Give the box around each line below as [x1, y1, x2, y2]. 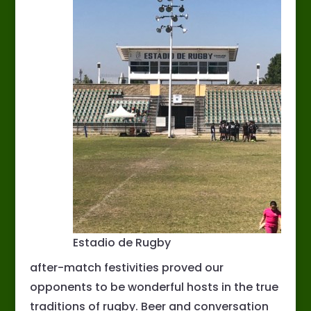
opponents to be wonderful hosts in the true [29, 279, 278, 296]
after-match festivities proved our [29, 260, 224, 276]
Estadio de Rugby [73, 235, 171, 251]
